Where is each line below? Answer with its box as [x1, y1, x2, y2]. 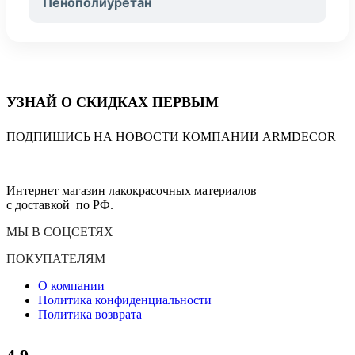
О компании [38, 279, 105, 293]
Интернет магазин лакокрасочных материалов [6, 184, 257, 198]
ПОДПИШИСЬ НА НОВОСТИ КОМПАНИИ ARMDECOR [6, 130, 336, 144]
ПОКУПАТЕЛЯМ [6, 252, 105, 266]
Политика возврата [38, 307, 142, 322]
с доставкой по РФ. [6, 198, 113, 212]
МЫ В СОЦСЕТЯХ [6, 225, 113, 239]
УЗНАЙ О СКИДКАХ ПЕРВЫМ [6, 94, 219, 111]
